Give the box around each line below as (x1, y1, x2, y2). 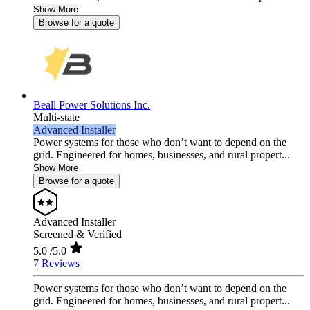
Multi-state (33, 111, 80, 124)
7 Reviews (33, 257, 80, 270)
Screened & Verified (33, 228, 122, 241)
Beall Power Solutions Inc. (33, 99, 150, 111)
